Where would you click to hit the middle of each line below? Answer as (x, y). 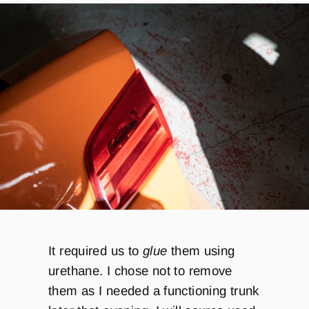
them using (201, 251)
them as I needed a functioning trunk (154, 291)
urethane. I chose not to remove (140, 271)
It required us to (96, 251)
